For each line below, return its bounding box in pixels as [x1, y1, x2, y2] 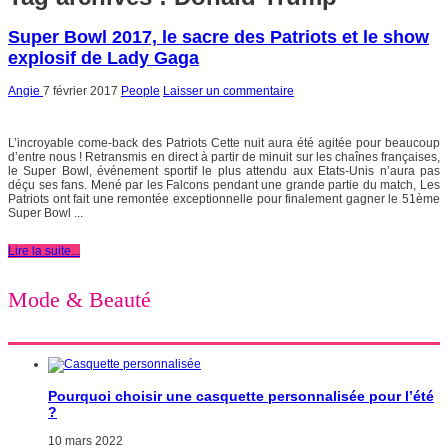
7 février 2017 [43, 83, 118, 98]
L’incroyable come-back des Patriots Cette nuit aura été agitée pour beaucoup [8, 135, 440, 150]
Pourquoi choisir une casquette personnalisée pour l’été [48, 387, 434, 404]
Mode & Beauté [8, 287, 151, 313]
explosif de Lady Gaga [8, 48, 199, 69]
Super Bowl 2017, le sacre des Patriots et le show [8, 27, 429, 48]
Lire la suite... [8, 243, 80, 258]
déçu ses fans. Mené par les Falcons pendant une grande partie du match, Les [8, 177, 440, 192]
